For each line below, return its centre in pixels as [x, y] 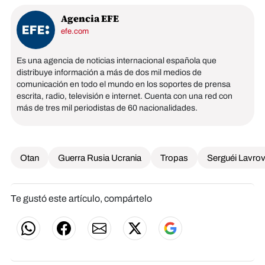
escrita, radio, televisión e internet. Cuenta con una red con [125, 96]
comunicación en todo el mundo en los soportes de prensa [124, 84]
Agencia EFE [90, 18]
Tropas [174, 158]
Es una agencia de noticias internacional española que [117, 60]
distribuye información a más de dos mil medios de [109, 72]
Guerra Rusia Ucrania [100, 158]
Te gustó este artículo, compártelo [81, 198]
